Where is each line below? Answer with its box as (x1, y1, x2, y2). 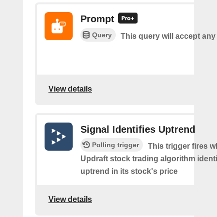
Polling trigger (92, 141, 139, 149)
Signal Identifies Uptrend (80, 124, 195, 135)
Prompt (80, 14, 114, 24)
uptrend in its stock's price (80, 167, 178, 175)
